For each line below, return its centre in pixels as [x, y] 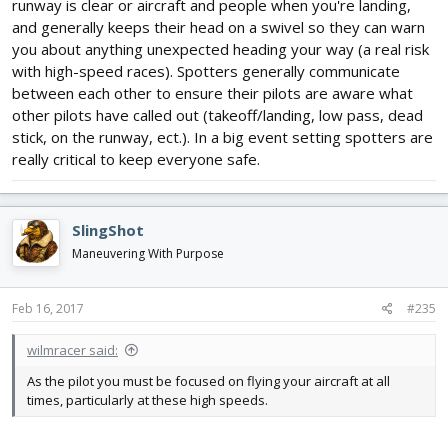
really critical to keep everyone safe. [136, 159]
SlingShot [108, 230]
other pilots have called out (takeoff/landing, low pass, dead [217, 115]
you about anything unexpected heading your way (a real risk [220, 49]
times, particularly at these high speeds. [147, 399]
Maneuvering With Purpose [148, 254]
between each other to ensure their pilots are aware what [212, 93]
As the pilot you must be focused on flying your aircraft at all [208, 380]
